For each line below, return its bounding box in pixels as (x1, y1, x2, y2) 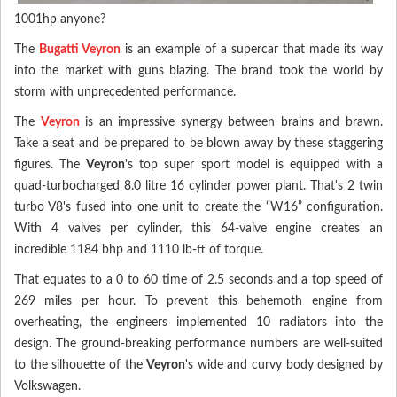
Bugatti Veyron (39, 43, 121, 56)
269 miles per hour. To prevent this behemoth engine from (14, 294, 383, 307)
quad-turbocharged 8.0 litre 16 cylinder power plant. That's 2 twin (14, 179, 383, 192)
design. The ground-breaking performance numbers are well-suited (14, 337, 383, 350)
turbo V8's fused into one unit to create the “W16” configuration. (14, 200, 383, 214)
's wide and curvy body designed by (185, 358, 384, 371)
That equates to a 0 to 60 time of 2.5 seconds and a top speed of (14, 273, 383, 286)
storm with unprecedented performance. (14, 85, 236, 98)
